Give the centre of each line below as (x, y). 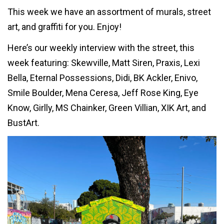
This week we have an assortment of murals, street (109, 12)
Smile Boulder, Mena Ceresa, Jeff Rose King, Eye (103, 92)
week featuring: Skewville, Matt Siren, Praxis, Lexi (104, 62)
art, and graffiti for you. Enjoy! (64, 27)
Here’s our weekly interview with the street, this (101, 47)
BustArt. (23, 122)
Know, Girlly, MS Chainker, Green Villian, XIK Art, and (107, 107)
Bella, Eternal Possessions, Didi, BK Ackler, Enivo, (102, 77)
